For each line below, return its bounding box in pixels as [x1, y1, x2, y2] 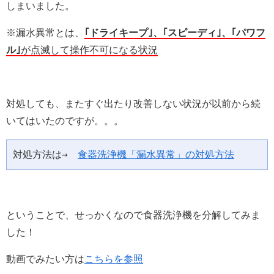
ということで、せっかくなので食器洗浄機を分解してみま [6, 209, 261, 220]
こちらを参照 [84, 253, 143, 264]
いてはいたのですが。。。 [6, 115, 124, 126]
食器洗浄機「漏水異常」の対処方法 [78, 148, 234, 160]
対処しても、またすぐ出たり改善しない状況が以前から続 [6, 98, 261, 109]
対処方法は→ [13, 148, 78, 160]
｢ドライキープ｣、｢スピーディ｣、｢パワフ [84, 27, 265, 38]
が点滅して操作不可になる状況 [21, 44, 158, 55]
